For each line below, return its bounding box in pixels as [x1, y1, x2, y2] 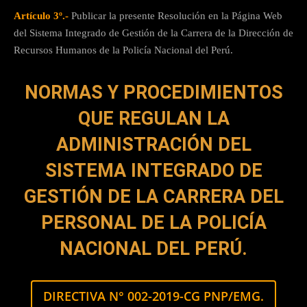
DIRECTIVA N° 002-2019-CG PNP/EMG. [43, 287, 264, 304]
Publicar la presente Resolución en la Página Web [69, 10, 282, 21]
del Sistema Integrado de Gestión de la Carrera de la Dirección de [14, 27, 293, 38]
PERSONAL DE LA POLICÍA [40, 211, 267, 234]
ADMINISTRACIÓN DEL [56, 133, 251, 156]
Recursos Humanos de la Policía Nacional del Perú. [14, 44, 233, 56]
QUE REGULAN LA [77, 107, 230, 130]
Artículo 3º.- [14, 10, 69, 21]
